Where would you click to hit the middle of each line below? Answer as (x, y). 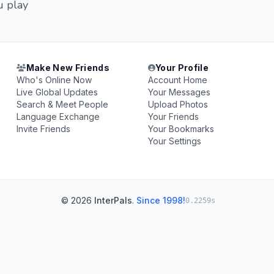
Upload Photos (178, 104)
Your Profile (182, 68)
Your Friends (173, 117)
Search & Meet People (63, 104)
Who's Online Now (54, 80)
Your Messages (179, 92)
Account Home (177, 80)
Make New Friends (68, 68)
